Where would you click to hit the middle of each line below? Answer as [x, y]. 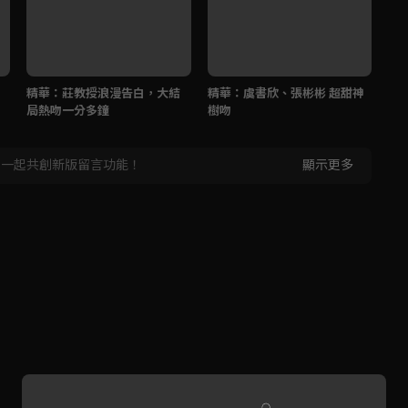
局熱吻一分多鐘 [68, 110]
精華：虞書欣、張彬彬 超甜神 [286, 93]
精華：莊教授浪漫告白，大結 [103, 93]
